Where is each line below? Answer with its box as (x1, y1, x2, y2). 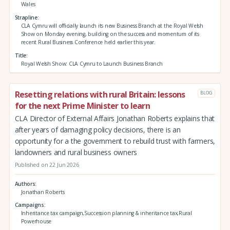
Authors (14, 180, 35, 187)
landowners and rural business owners (14, 147, 138, 158)
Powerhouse (21, 218, 51, 225)
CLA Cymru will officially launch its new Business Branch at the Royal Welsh (21, 22, 203, 30)
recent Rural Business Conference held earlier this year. (21, 39, 156, 46)
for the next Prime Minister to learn (14, 100, 150, 111)
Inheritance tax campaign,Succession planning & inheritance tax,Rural (21, 209, 192, 217)
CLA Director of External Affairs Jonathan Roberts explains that (14, 113, 215, 124)
